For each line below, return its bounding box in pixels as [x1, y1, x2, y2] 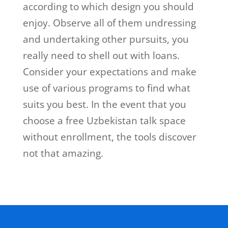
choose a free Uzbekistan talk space [22, 114, 186, 128]
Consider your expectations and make [22, 65, 196, 79]
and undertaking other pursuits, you [22, 33, 189, 46]
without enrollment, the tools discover [22, 130, 196, 144]
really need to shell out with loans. [22, 49, 180, 63]
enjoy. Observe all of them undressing [22, 16, 196, 30]
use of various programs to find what [22, 81, 190, 95]
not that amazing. [22, 147, 103, 160]
